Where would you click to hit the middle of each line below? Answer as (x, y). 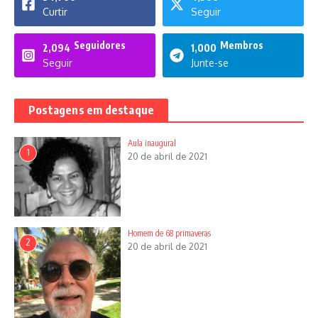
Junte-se (210, 62)
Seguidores (100, 45)
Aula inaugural (152, 143)
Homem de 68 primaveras (169, 234)
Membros (242, 45)
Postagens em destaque (92, 110)
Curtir (55, 11)
